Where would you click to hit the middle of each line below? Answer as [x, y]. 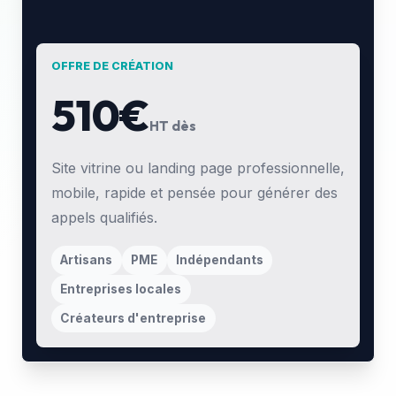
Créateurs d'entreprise [133, 318]
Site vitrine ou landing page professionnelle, [198, 168]
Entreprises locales [121, 289]
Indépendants [219, 260]
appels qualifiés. [104, 218]
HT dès [173, 126]
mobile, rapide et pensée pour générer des [194, 193]
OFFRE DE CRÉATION [112, 65]
